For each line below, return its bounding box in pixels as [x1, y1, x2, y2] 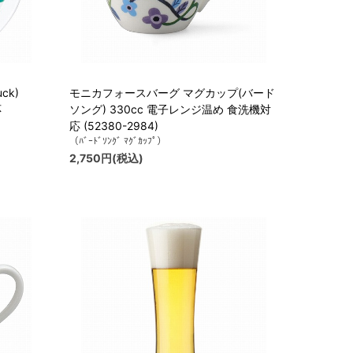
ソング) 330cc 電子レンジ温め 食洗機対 [69, 102, 271, 117]
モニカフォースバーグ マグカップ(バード [69, 86, 275, 100]
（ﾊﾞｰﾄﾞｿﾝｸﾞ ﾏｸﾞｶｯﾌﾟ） [69, 135, 166, 147]
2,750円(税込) [69, 151, 143, 165]
